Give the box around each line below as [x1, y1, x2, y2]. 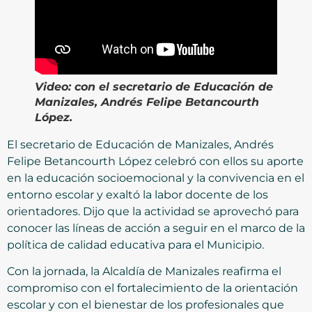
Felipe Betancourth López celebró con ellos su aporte [7, 154, 304, 168]
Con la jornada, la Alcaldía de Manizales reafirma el [7, 265, 281, 278]
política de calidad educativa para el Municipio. [7, 237, 264, 251]
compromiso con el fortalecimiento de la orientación [7, 281, 298, 295]
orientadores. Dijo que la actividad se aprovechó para [7, 204, 299, 218]
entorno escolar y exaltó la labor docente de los [7, 187, 268, 201]
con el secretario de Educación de [75, 79, 273, 93]
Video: [35, 79, 75, 93]
